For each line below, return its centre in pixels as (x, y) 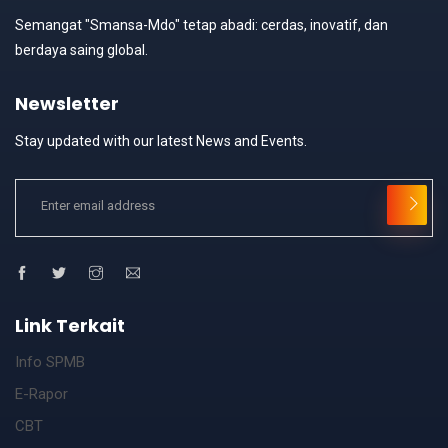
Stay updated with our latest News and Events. (161, 141)
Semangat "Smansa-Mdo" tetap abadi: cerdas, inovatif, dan (201, 25)
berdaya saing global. (81, 50)
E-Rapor (41, 394)
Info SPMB (50, 362)
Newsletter (67, 104)
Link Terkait (70, 326)
